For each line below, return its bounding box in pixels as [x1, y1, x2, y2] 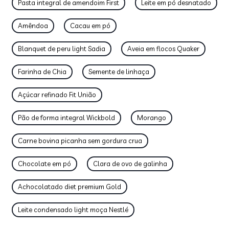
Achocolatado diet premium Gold [18, 182, 121, 191]
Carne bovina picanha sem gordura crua [18, 136, 142, 145]
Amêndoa [18, 21, 48, 30]
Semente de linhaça [88, 67, 149, 76]
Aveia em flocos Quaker [127, 44, 199, 53]
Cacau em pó [70, 21, 110, 30]
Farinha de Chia [18, 67, 66, 76]
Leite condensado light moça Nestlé [18, 205, 128, 214]
